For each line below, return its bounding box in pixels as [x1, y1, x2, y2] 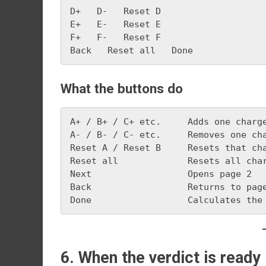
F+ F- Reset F [70, 32, 161, 43]
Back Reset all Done [70, 45, 193, 56]
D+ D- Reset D [70, 6, 161, 17]
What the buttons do [61, 81, 183, 96]
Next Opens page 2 [70, 169, 252, 179]
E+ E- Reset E [70, 19, 161, 30]
